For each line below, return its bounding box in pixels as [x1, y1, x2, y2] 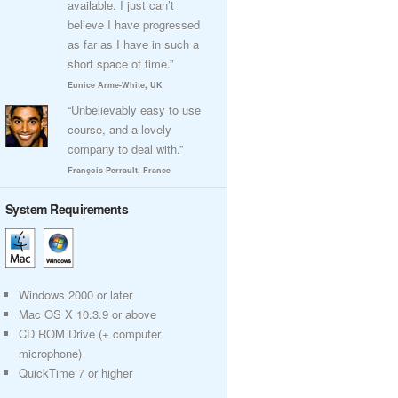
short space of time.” [68, 55, 173, 72]
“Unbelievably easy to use [68, 101, 201, 118]
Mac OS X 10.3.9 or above [19, 306, 156, 322]
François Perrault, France [68, 164, 171, 176]
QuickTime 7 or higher [19, 364, 132, 381]
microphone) [19, 345, 82, 362]
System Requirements [5, 200, 129, 218]
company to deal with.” [68, 140, 183, 157]
